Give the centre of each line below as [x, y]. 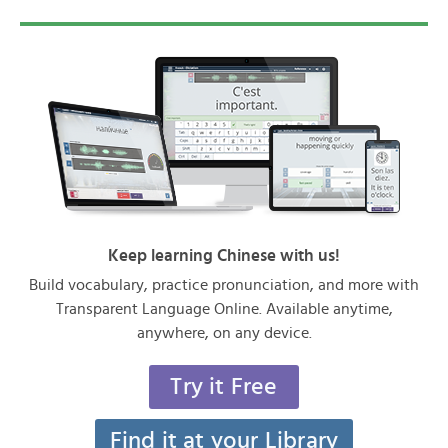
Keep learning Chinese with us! [224, 255]
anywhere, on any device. [224, 332]
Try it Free [224, 386]
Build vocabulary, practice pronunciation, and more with [224, 284]
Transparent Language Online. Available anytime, [224, 308]
